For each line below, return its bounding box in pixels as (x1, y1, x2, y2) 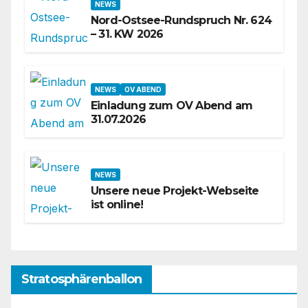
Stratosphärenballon (21, 271, 142, 287)
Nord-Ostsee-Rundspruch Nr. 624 (91, 14, 272, 27)
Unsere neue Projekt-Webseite (91, 184, 259, 198)
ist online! (91, 198, 144, 212)
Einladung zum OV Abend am (91, 99, 252, 113)
